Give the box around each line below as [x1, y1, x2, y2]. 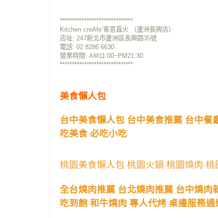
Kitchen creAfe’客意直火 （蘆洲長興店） [60, 26, 175, 33]
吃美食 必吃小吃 [60, 128, 127, 139]
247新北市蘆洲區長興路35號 [76, 35, 157, 42]
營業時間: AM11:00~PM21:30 [60, 52, 147, 59]
